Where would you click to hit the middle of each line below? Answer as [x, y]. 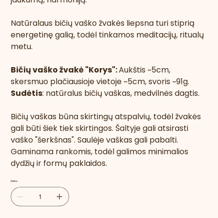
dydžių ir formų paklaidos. [59, 163]
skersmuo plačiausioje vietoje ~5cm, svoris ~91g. [100, 82]
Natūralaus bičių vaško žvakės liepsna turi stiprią [103, 23]
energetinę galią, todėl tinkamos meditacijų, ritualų [108, 35]
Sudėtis [27, 93]
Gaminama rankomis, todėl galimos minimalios [100, 152]
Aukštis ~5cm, [145, 70]
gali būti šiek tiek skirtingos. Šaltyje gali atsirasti [100, 128]
